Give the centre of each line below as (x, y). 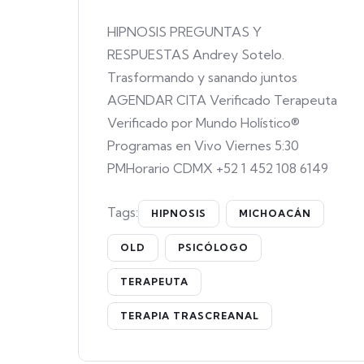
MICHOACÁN (275, 213)
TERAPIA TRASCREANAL (190, 316)
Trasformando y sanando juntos (204, 77)
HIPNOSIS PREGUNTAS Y (184, 32)
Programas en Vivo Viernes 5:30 (203, 145)
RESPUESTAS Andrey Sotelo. (196, 54)
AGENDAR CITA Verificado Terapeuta (222, 100)
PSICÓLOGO (213, 247)
